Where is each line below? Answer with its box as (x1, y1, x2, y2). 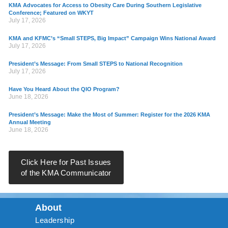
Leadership (35, 215, 74, 224)
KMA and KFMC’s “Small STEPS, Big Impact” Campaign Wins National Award (9, 35, 216, 41)
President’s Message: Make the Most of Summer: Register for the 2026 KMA (9, 111, 210, 118)
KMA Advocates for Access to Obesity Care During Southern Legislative (9, 2, 202, 8)
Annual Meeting (9, 119, 51, 125)
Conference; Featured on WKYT (9, 9, 94, 16)
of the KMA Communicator (21, 168, 111, 177)
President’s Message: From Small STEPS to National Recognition (9, 60, 183, 67)
